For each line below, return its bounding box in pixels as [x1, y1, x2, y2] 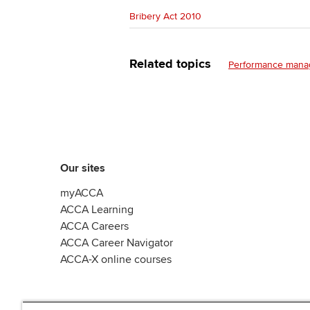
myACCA [60, 186, 103, 200]
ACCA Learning [60, 203, 134, 217]
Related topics [129, 56, 215, 71]
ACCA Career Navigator [60, 236, 173, 250]
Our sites [60, 161, 105, 175]
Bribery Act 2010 [129, 10, 201, 22]
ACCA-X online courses [60, 253, 172, 266]
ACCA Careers [60, 219, 129, 233]
